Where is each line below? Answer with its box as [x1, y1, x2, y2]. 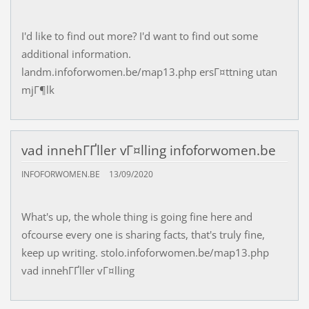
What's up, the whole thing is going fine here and [21, 209, 252, 223]
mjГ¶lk [21, 83, 54, 97]
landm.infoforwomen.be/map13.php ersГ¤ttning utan [21, 65, 277, 79]
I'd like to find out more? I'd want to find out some [21, 29, 258, 43]
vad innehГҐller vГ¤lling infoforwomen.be [21, 141, 276, 160]
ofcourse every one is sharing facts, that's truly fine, [21, 227, 265, 241]
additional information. [21, 47, 131, 61]
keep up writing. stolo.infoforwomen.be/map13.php [21, 245, 269, 259]
